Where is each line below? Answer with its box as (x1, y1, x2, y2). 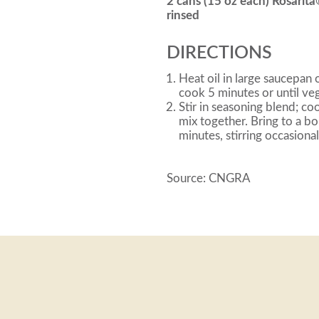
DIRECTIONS (167, 44, 272, 62)
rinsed (167, 9, 199, 21)
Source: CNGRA (167, 172, 251, 184)
